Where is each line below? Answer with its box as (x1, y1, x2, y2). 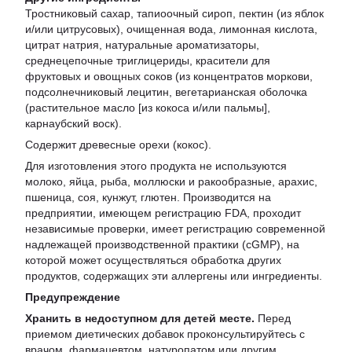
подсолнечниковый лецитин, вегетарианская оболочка (25, 86, 307, 98)
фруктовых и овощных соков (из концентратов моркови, (25, 70, 313, 82)
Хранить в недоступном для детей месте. (25, 312, 255, 324)
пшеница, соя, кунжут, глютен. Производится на (25, 191, 271, 203)
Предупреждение (25, 291, 120, 303)
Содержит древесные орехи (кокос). (25, 138, 211, 151)
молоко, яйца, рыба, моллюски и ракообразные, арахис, (25, 175, 317, 188)
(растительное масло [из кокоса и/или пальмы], (25, 101, 270, 114)
